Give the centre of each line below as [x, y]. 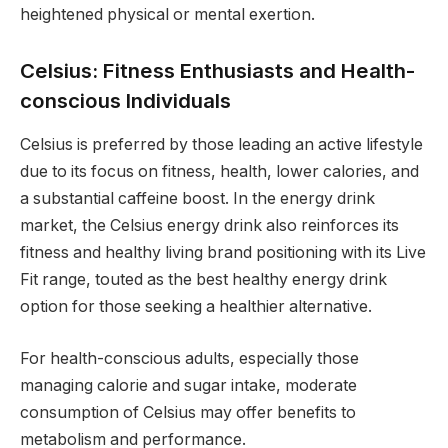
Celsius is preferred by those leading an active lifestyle [221, 145]
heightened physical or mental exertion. [167, 15]
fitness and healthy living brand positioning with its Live [223, 253]
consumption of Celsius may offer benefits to [188, 412]
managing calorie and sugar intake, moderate [188, 385]
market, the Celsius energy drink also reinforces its [209, 226]
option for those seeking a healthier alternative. [196, 307]
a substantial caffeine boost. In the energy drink [197, 199]
